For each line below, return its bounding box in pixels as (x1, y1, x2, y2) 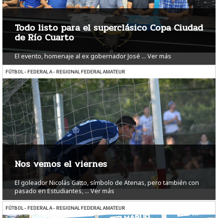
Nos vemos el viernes (15, 157, 107, 171)
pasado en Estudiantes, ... (15, 187, 89, 196)
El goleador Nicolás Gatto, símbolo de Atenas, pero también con (15, 179, 199, 187)
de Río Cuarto (15, 31, 74, 45)
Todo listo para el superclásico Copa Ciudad (15, 21, 203, 35)
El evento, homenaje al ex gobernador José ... (15, 52, 146, 61)
